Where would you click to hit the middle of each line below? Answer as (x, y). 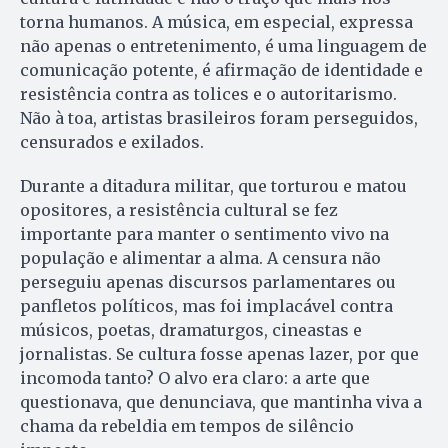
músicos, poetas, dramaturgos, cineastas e (191, 330)
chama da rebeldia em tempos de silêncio (187, 426)
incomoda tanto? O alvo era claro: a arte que (195, 378)
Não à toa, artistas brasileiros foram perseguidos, (219, 118)
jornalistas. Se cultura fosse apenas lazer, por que (219, 354)
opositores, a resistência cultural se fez (179, 210)
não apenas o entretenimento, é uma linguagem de (223, 46)
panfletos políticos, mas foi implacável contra (206, 306)
